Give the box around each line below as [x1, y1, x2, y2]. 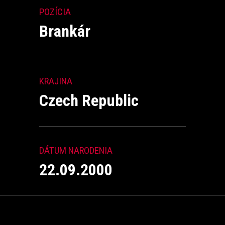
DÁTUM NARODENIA [39, 145, 113, 156]
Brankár [39, 22, 90, 41]
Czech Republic [39, 91, 139, 110]
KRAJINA [39, 75, 72, 87]
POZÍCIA [39, 6, 71, 18]
